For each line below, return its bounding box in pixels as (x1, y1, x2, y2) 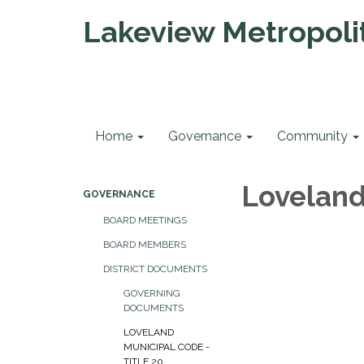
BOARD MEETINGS (103, 214, 187, 226)
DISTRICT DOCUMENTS (103, 263, 207, 275)
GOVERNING (123, 288, 180, 299)
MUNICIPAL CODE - (123, 341, 210, 353)
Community (277, 128, 348, 144)
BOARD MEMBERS (103, 239, 186, 250)
